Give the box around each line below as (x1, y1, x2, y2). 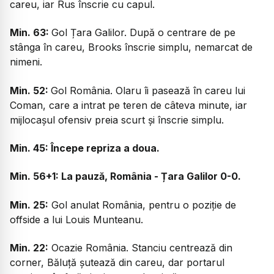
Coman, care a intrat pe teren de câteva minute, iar (10, 98, 247, 111)
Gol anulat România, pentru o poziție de (48, 198, 236, 211)
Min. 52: (10, 84, 51, 97)
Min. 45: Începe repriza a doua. (10, 141, 160, 154)
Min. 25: (10, 198, 48, 211)
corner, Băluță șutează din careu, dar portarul (10, 256, 224, 269)
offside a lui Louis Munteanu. (10, 213, 143, 226)
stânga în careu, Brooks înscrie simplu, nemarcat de (10, 41, 253, 54)
